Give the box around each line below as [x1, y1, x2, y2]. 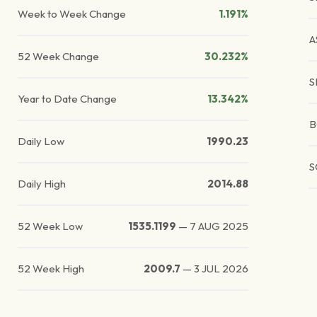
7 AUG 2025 [190, 219, 249, 234]
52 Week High [18, 262, 85, 276]
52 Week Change [18, 50, 100, 64]
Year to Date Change [18, 92, 117, 106]
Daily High [18, 177, 67, 191]
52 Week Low [18, 219, 83, 234]
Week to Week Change [18, 7, 127, 21]
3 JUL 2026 [194, 262, 249, 276]
